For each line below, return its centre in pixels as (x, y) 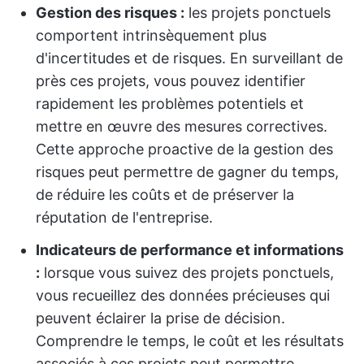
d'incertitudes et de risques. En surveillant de (189, 58)
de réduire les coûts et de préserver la (165, 195)
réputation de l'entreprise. (124, 217)
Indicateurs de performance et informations (190, 250)
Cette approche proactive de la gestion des (184, 149)
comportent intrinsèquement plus (151, 35)
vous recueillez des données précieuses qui (183, 295)
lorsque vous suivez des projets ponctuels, (187, 273)
